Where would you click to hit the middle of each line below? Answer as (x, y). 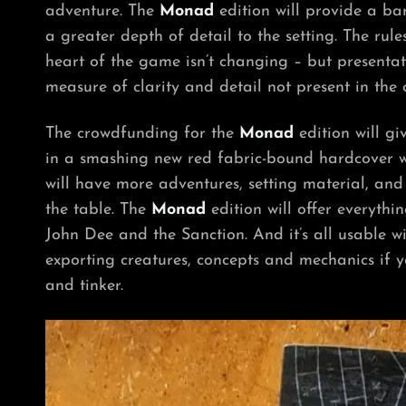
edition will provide (290, 11)
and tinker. (84, 285)
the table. (82, 209)
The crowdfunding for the (142, 133)
